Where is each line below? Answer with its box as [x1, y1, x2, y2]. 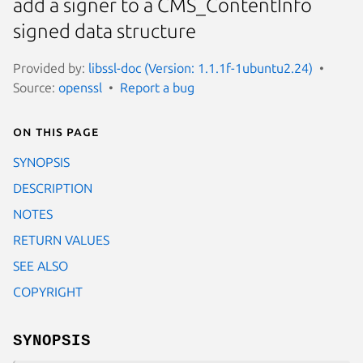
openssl [58, 79, 102, 95]
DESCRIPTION [13, 180, 92, 195]
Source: [13, 79, 58, 95]
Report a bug [120, 79, 194, 95]
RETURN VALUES [13, 232, 109, 247]
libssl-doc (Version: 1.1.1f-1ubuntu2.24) [88, 60, 313, 75]
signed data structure [13, 20, 196, 43]
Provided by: [13, 60, 88, 75]
